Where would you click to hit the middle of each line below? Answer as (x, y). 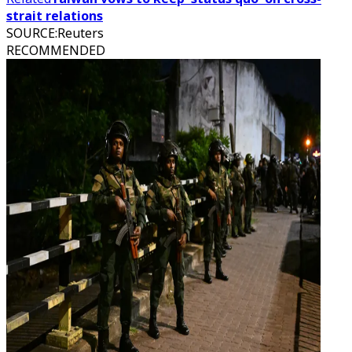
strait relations (55, 16)
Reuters (81, 33)
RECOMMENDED (56, 50)
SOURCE (31, 33)
